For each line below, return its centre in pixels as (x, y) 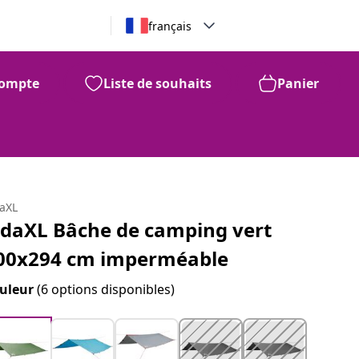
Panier (298, 83)
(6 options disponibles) (106, 289)
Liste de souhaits (157, 83)
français (169, 26)
